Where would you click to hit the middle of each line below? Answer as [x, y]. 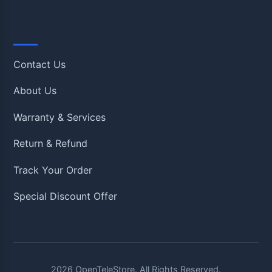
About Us [35, 91]
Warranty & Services [60, 117]
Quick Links [50, 33]
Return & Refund [51, 144]
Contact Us [40, 65]
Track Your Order [53, 170]
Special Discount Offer [66, 196]
